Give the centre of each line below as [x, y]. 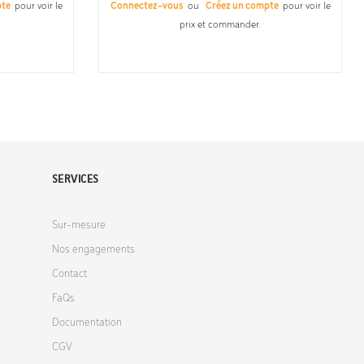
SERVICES [75, 179]
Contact [69, 274]
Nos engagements [93, 249]
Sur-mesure [78, 225]
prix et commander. [220, 24]
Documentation [87, 323]
